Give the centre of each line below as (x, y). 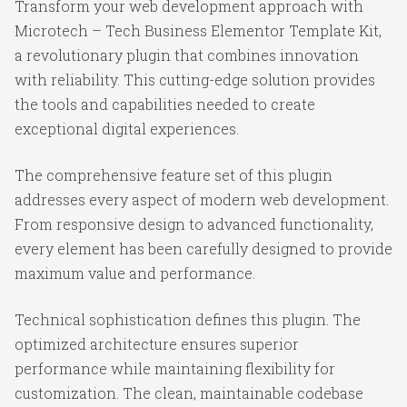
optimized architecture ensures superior (157, 343)
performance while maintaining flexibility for (175, 368)
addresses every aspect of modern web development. (202, 199)
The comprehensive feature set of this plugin (174, 174)
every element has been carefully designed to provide (203, 248)
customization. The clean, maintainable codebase (189, 392)
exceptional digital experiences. (127, 128)
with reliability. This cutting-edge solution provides (195, 79)
